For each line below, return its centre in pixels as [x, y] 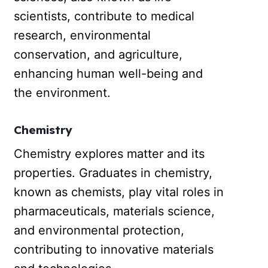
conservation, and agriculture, [98, 55]
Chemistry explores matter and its [109, 153]
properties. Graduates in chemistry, [113, 173]
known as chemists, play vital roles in [119, 192]
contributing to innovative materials [114, 249]
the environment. [63, 93]
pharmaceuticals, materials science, [115, 211]
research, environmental [83, 36]
